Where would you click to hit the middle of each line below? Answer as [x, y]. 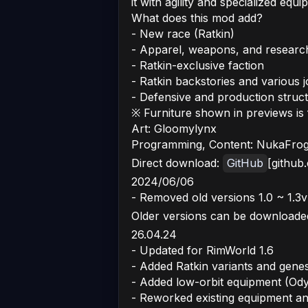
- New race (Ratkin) [183, 34]
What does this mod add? [197, 18]
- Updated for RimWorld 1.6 [202, 250]
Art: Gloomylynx [174, 129]
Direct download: [177, 163]
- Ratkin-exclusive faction [198, 65]
